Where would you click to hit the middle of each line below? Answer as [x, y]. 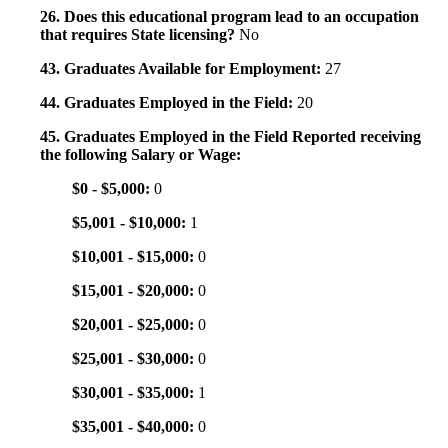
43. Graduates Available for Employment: [182, 69]
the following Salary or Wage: [140, 155]
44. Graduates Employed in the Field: [168, 103]
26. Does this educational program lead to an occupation [229, 17]
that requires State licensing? [139, 35]
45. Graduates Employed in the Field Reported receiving [230, 137]
